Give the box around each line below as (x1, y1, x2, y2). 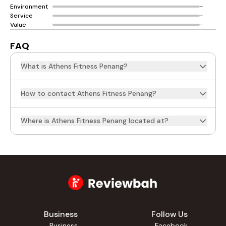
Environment (10, 3, 48, 11)
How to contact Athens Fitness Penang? (21, 89, 156, 98)
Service (10, 12, 33, 20)
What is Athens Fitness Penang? (21, 62, 128, 71)
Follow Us (151, 209, 188, 219)
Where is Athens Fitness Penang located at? (21, 116, 168, 125)
